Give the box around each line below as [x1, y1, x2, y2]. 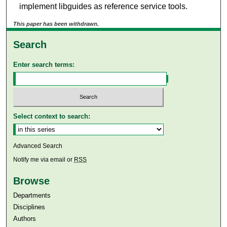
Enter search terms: [13, 60, 75, 68]
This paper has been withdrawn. [13, 20, 99, 27]
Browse [13, 175, 50, 187]
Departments [13, 192, 51, 200]
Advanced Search [13, 142, 63, 150]
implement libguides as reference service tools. [19, 2, 187, 11]
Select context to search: [13, 112, 91, 121]
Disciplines [13, 203, 46, 211]
